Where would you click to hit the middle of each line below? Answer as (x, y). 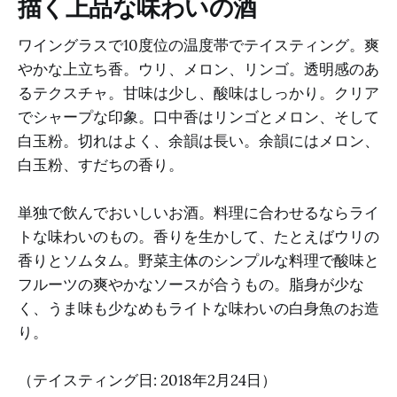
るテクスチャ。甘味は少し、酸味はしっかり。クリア (198, 93)
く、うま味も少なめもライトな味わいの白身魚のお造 (198, 309)
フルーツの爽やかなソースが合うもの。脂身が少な (191, 285)
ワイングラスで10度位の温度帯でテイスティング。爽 (198, 45)
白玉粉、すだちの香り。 (101, 165)
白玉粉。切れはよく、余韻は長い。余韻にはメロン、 (198, 141)
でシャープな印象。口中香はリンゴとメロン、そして (198, 117)
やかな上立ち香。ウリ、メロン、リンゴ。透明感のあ (198, 69)
